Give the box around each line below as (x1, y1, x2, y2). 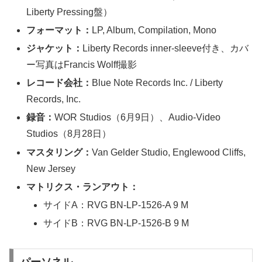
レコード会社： (26, 78, 92, 88)
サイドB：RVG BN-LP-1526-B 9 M (43, 218, 189, 229)
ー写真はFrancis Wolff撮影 (26, 59, 137, 70)
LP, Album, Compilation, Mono (92, 25, 217, 35)
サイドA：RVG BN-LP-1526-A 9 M (43, 199, 189, 210)
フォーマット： (26, 25, 92, 35)
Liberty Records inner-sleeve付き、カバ (82, 43, 249, 53)
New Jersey (26, 163, 76, 174)
